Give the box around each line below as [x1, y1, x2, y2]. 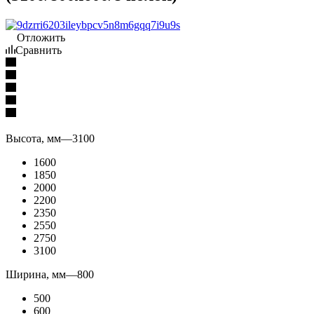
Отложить [17, 31, 65, 43]
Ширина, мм [6, 268, 66, 280]
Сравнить [15, 43, 62, 56]
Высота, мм [6, 132, 61, 144]
